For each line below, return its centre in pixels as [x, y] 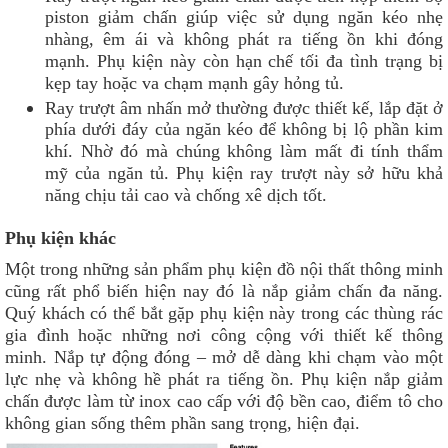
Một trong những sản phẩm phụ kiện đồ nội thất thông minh [224, 269]
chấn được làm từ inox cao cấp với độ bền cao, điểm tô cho [224, 401]
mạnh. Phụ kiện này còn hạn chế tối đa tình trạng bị [244, 64]
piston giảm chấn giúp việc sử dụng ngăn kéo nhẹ [244, 20]
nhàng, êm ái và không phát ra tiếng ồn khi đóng [244, 42]
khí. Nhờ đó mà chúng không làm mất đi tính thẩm [244, 154]
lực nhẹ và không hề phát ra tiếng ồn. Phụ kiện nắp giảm [224, 379]
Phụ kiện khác [60, 238]
